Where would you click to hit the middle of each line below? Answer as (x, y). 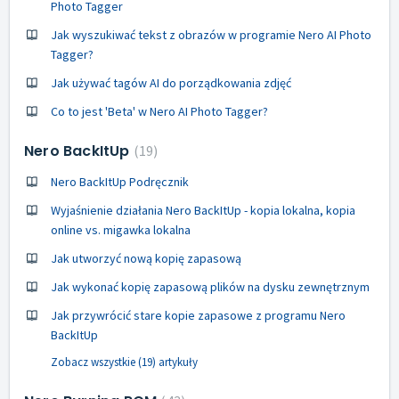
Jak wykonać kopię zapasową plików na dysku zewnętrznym (210, 286)
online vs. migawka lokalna (121, 229)
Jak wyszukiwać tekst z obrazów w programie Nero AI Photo (211, 34)
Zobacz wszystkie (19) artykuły (124, 362)
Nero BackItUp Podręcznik (120, 181)
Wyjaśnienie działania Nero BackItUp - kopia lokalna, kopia (203, 210)
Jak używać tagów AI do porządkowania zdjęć (171, 82)
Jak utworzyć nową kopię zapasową (146, 258)
